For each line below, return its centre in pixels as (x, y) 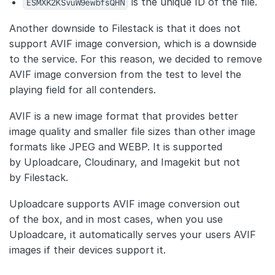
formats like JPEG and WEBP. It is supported (116, 147)
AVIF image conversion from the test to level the (125, 75)
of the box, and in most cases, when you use (116, 219)
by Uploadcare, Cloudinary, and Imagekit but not (125, 162)
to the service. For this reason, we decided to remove (136, 59)
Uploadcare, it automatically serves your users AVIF (133, 235)
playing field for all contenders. (83, 90)
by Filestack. (39, 178)
